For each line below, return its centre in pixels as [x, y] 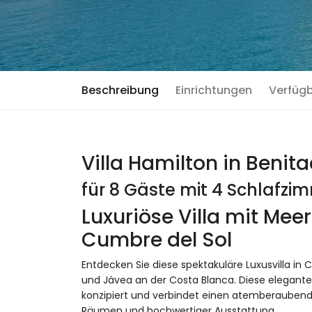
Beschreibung [120, 90]
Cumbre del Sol [157, 240]
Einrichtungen [214, 90]
